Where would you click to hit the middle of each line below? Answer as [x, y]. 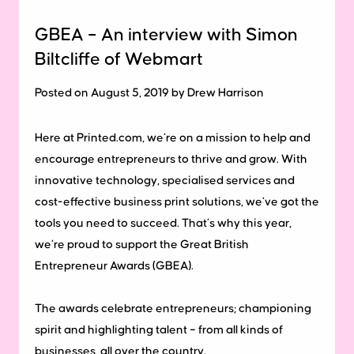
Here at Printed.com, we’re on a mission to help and [173, 137]
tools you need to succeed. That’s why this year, [163, 223]
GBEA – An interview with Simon [166, 35]
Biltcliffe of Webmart [119, 59]
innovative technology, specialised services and [165, 180]
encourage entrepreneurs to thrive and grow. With [171, 159]
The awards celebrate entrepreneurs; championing [173, 308]
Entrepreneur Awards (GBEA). [114, 265]
